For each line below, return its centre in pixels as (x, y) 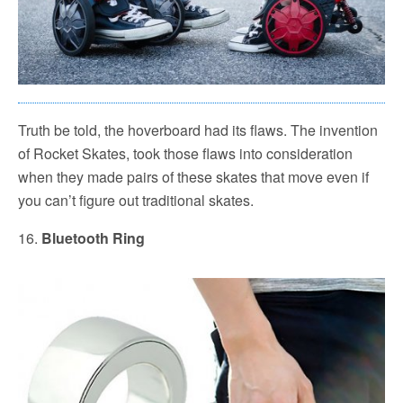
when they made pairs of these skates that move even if (193, 176)
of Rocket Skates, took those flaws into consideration (185, 153)
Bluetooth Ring (93, 237)
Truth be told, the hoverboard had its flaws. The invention (198, 130)
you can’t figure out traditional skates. (136, 200)
